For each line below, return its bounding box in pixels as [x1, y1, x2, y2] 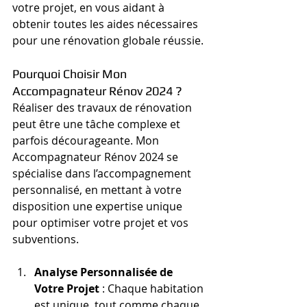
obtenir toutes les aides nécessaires [12, 16, 201, 32]
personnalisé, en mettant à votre [12, 182, 184, 197]
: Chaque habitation [99, 281, 206, 296]
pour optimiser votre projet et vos [12, 215, 191, 230]
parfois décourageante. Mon [12, 133, 162, 148]
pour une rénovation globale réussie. [12, 33, 204, 48]
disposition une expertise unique [12, 199, 185, 214]
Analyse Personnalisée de [34, 265, 175, 280]
